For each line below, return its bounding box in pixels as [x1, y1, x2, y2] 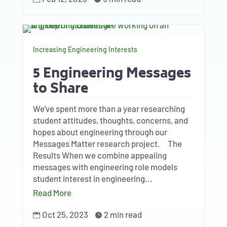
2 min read [103, 209, 142, 219]
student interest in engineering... [32, 173, 153, 183]
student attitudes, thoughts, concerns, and [32, 115, 188, 125]
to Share [32, 79, 88, 101]
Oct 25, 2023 [42, 209, 88, 219]
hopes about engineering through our [32, 127, 167, 137]
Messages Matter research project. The [32, 138, 182, 148]
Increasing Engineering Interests [32, 45, 137, 54]
